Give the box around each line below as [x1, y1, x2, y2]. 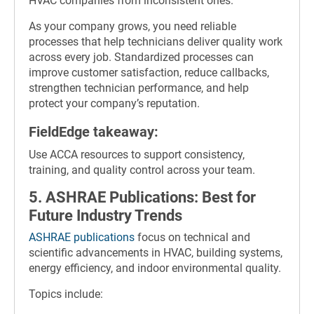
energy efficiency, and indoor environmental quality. [29, 261, 281, 275]
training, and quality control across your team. [29, 163, 255, 177]
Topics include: [29, 287, 103, 301]
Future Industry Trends [29, 206, 182, 224]
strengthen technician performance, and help [29, 81, 249, 95]
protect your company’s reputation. [29, 97, 200, 111]
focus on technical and [135, 231, 250, 245]
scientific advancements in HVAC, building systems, [29, 246, 282, 260]
